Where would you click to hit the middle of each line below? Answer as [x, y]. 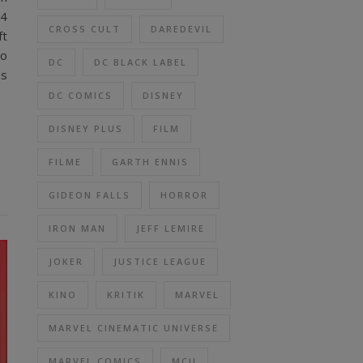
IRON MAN [77, 228]
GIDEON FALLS [90, 195]
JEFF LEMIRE [171, 228]
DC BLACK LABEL [141, 62]
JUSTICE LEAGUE [160, 261]
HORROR [184, 195]
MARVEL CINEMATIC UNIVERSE [134, 328]
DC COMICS [81, 95]
